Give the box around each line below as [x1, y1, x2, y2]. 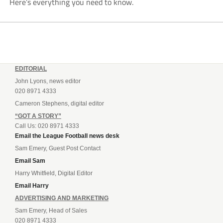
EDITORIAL [15, 65, 47, 73]
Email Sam [15, 157, 45, 165]
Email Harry [15, 182, 49, 190]
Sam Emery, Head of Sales [15, 207, 87, 215]
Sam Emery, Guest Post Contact [15, 145, 101, 152]
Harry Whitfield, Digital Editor [15, 170, 93, 177]
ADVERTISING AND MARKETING [15, 195, 109, 202]
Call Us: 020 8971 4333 [15, 122, 79, 130]
